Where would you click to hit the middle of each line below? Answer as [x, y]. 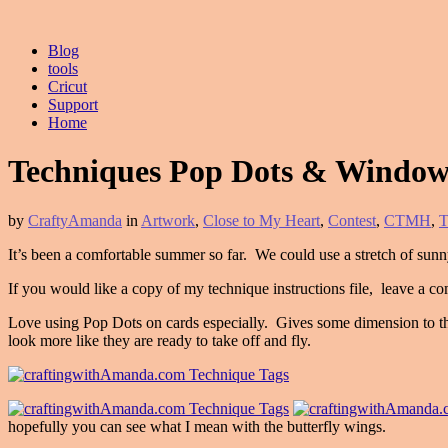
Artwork [168, 220]
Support [73, 104]
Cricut [67, 86]
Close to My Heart [261, 220]
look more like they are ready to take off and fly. [159, 340]
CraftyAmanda [75, 220]
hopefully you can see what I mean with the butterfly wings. [197, 426]
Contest [352, 220]
